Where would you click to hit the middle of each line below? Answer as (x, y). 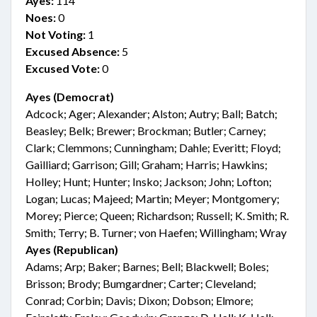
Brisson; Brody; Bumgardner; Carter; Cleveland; (141, 283)
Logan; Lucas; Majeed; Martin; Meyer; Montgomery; (152, 198)
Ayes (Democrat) (70, 97)
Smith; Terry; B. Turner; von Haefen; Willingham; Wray (156, 232)
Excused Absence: (73, 51)
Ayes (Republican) (72, 249)
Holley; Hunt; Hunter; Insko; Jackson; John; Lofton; (149, 181)
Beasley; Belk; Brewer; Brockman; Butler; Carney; (146, 131)
